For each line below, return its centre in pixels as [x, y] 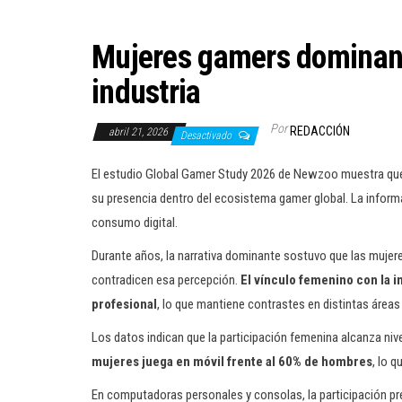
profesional [124, 304]
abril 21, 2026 [140, 132]
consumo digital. [135, 223]
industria [146, 92]
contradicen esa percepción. [166, 280]
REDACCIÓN [320, 131]
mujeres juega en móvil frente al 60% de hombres [232, 362]
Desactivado [207, 135]
